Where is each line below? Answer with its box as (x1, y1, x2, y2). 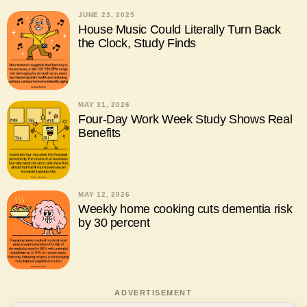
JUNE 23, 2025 (78, 11, 135, 19)
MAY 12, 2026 (78, 191, 130, 199)
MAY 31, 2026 (78, 101, 130, 108)
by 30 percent (78, 216, 150, 230)
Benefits (78, 126, 121, 140)
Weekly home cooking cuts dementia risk (78, 202, 293, 217)
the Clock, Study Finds (78, 36, 197, 50)
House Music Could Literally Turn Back (78, 23, 281, 36)
